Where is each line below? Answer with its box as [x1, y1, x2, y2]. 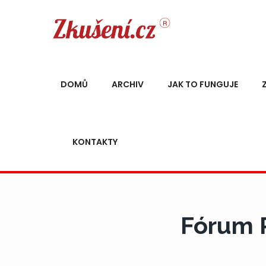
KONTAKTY [72, 136, 118, 148]
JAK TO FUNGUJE [167, 78, 238, 90]
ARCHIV [112, 78, 144, 90]
